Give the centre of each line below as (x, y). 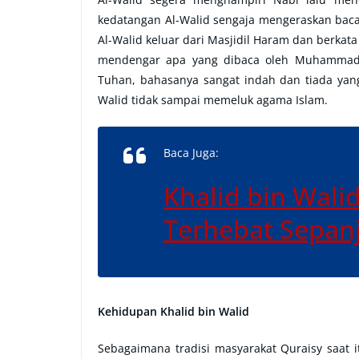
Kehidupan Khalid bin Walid (173, 311)
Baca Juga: (191, 153)
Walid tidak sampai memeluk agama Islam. (213, 100)
